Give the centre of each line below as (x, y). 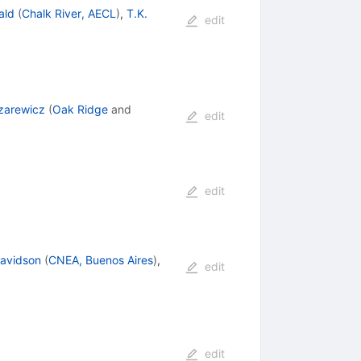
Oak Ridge (80, 110)
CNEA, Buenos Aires (100, 260)
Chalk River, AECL (68, 14)
